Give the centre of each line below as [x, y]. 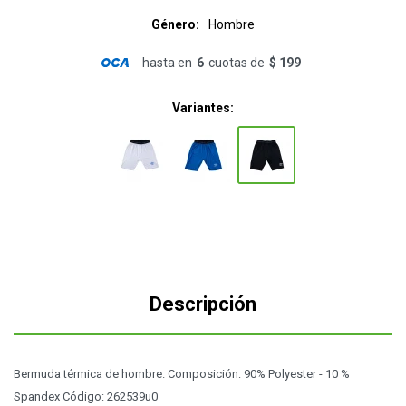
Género [174, 24]
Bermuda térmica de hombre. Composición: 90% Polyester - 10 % [182, 374]
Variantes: [203, 108]
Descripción [203, 304]
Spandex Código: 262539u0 [86, 396]
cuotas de [236, 63]
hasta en [167, 63]
